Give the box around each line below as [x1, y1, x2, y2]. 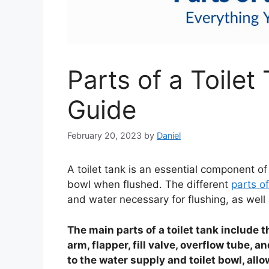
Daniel [157, 130, 181, 141]
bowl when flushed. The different [67, 178, 231, 191]
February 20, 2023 [67, 130, 142, 141]
